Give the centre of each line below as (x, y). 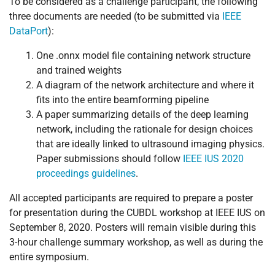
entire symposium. (49, 257)
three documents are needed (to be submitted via (116, 16)
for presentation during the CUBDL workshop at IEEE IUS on (137, 212)
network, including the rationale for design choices (145, 129)
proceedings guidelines (86, 173)
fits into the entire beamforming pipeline (122, 99)
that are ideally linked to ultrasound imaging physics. (150, 144)
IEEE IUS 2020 (213, 158)
